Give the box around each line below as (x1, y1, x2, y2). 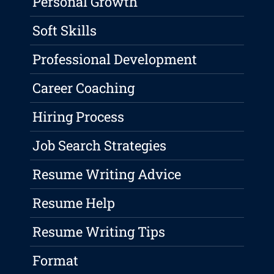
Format (32, 251, 79, 270)
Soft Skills (32, 21, 97, 40)
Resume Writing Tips (32, 223, 166, 241)
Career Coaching (32, 79, 135, 97)
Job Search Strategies (32, 136, 167, 155)
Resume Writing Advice (32, 165, 182, 183)
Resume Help (32, 194, 116, 212)
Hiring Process (32, 108, 125, 126)
